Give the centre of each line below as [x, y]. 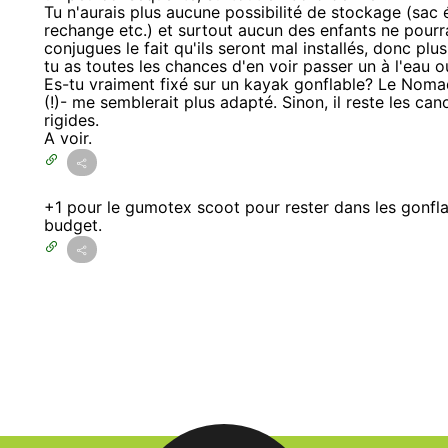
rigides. [71, 120]
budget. [73, 225]
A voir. [68, 138]
